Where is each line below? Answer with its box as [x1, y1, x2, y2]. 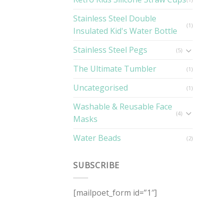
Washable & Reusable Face [73, 101, 172, 112]
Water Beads [73, 132, 121, 144]
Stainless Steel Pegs [73, 44, 147, 56]
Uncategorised [73, 82, 128, 94]
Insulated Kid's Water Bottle [73, 25, 177, 37]
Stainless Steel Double [73, 13, 156, 24]
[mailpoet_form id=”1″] [73, 187, 157, 198]
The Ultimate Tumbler [73, 63, 156, 75]
